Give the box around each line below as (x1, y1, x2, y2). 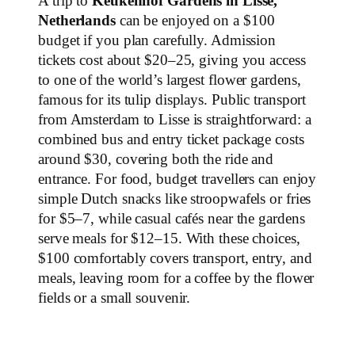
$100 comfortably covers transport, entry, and (38, 250, 312, 267)
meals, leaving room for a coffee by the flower (38, 270, 315, 287)
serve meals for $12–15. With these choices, (38, 231, 300, 247)
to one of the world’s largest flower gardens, (38, 72, 301, 89)
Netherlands (38, 13, 116, 29)
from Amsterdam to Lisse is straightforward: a (38, 112, 311, 128)
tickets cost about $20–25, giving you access (38, 52, 306, 69)
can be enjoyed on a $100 (115, 13, 275, 29)
